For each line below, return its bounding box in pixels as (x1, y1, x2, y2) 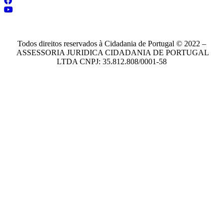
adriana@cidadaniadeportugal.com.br (4, 22, 123, 31)
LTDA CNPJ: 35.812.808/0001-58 (56, 57, 167, 66)
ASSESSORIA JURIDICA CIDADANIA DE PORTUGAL (14, 48, 209, 57)
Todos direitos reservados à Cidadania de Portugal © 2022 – (17, 39, 206, 48)
